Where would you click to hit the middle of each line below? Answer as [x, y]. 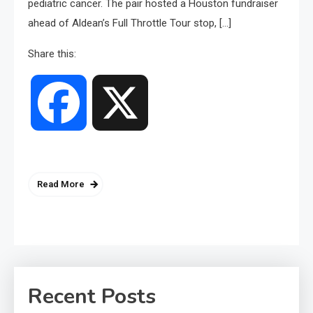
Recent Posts [92, 297]
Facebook [111, 103]
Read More [61, 184]
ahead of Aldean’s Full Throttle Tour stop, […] [130, 23]
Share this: [52, 54]
